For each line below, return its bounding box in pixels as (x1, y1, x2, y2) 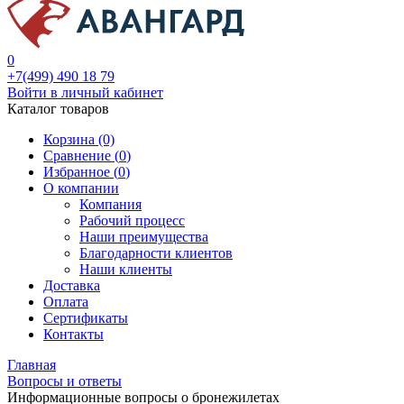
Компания (79, 197, 142, 212)
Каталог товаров (7, 101, 109, 116)
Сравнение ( (43, 148, 119, 163)
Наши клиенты (79, 262, 172, 277)
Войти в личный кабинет (7, 85, 163, 100)
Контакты (43, 326, 104, 342)
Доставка (43, 278, 100, 293)
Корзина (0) (43, 132, 115, 147)
